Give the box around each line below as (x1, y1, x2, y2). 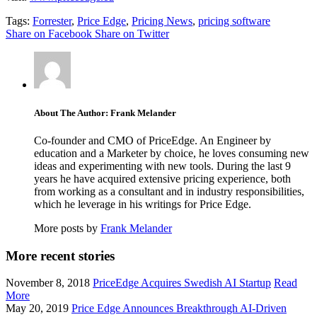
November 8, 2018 (6, 277, 90, 289)
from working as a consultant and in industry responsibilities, (34, 185, 304, 197)
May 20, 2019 (6, 302, 69, 315)
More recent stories (6, 248, 115, 263)
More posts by (34, 221, 100, 234)
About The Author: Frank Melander (34, 107, 176, 118)
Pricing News (132, 15, 192, 28)
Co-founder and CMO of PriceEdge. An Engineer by (34, 134, 271, 146)
